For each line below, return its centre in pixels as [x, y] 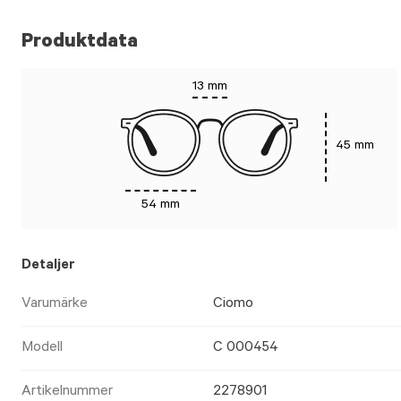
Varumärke [55, 304]
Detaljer [48, 266]
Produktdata [80, 43]
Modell [42, 348]
